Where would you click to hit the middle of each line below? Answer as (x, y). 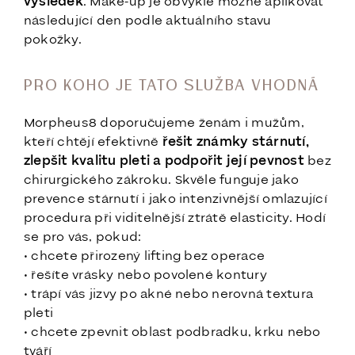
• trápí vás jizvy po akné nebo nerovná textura (169, 294)
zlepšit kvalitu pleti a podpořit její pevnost (164, 161)
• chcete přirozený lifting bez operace (145, 256)
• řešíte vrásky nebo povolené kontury (145, 275)
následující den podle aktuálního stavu (148, 21)
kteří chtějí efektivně (93, 142)
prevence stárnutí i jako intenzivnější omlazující (176, 199)
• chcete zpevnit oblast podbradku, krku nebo (172, 332)
